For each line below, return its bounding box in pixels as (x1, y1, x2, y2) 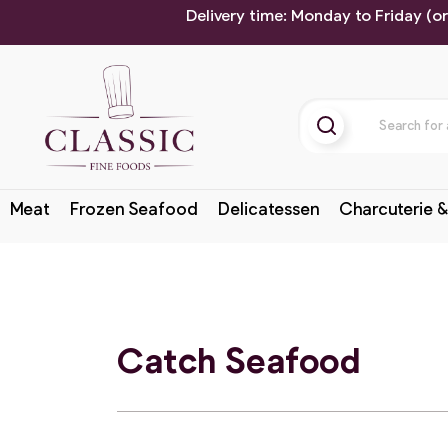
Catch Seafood (117, 338, 360, 380)
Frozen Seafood (70, 198, 198, 218)
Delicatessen (217, 198, 319, 218)
